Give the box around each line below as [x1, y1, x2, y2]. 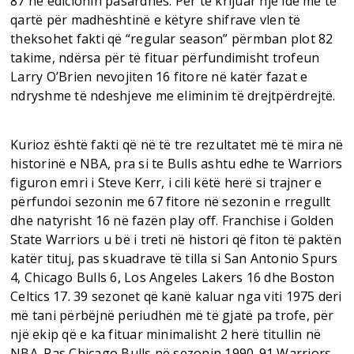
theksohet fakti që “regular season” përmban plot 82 [10, 29, 333, 47]
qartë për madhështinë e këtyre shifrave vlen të [10, 10, 301, 28]
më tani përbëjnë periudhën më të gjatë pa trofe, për [10, 306, 334, 324]
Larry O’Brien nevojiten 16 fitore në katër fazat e [10, 67, 308, 85]
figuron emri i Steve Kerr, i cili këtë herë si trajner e [10, 173, 322, 191]
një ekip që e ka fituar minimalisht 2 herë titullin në [10, 325, 322, 343]
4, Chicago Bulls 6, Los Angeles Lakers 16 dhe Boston [10, 268, 335, 286]
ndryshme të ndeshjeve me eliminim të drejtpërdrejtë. [10, 86, 336, 104]
